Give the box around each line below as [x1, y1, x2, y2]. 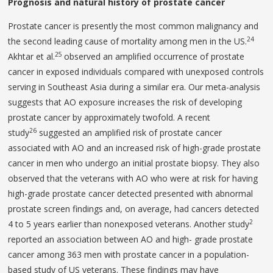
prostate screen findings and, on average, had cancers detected [8, 203, 260, 215]
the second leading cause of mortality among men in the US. [8, 35, 247, 48]
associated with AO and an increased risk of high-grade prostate [8, 142, 261, 154]
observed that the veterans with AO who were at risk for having [8, 172, 258, 185]
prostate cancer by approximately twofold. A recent [8, 112, 211, 124]
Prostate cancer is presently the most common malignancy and [8, 20, 259, 32]
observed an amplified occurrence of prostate [64, 51, 245, 63]
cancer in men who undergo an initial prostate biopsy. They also [8, 157, 260, 169]
